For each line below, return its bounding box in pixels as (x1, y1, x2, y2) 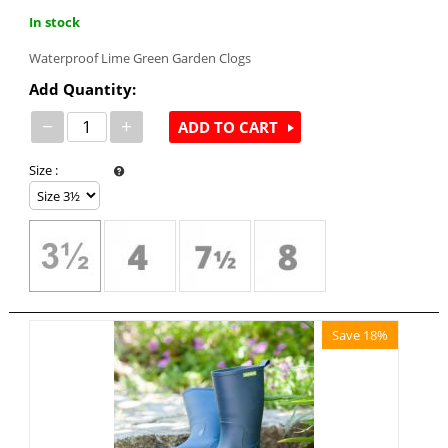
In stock (28, 13, 80, 32)
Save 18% (332, 325, 389, 344)
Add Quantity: (28, 79, 136, 100)
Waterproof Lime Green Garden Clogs (28, 49, 251, 68)
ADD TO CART (177, 116, 278, 137)
